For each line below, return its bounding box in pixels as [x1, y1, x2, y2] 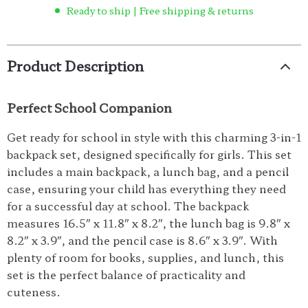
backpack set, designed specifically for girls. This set [7, 146, 291, 162]
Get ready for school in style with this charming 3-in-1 [7, 129, 301, 145]
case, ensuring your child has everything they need [7, 180, 286, 197]
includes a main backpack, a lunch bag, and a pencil [7, 163, 289, 179]
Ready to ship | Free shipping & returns [66, 3, 254, 17]
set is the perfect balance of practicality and [7, 266, 245, 283]
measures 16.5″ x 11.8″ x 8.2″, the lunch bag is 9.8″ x [7, 214, 290, 231]
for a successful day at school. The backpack [7, 197, 249, 214]
